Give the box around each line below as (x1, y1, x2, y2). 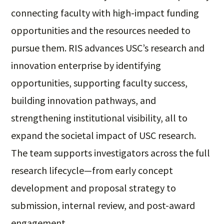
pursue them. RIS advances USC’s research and (11, 41, 205, 54)
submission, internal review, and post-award (11, 198, 195, 211)
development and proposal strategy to (11, 181, 176, 194)
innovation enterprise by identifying (11, 58, 161, 71)
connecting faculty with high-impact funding (11, 6, 199, 19)
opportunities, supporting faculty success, (11, 76, 188, 89)
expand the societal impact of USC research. (11, 128, 196, 141)
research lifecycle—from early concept (11, 163, 173, 176)
